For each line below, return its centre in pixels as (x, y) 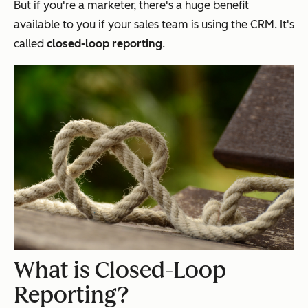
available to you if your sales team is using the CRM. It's (154, 24)
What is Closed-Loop (120, 270)
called (30, 43)
